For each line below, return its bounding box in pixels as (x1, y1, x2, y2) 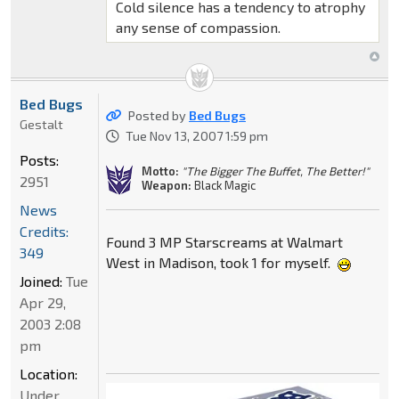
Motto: (141, 163, 179, 178)
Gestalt (20, 117, 63, 133)
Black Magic (191, 177, 256, 192)
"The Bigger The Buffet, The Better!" (181, 163, 370, 178)
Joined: (20, 273, 62, 290)
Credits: (20, 223, 69, 240)
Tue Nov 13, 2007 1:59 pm (125, 128, 268, 144)
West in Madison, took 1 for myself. (105, 254, 334, 272)
